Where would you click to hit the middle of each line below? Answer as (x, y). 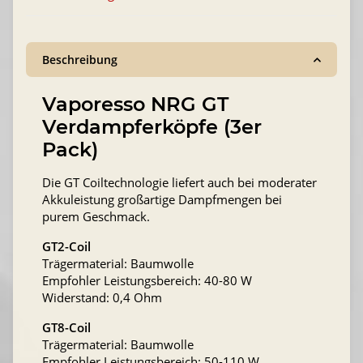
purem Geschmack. (96, 217)
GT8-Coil (66, 328)
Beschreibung (80, 60)
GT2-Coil (66, 247)
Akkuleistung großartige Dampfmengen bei (162, 200)
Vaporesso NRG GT (135, 105)
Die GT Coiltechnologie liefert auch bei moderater (179, 183)
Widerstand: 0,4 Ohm (102, 298)
